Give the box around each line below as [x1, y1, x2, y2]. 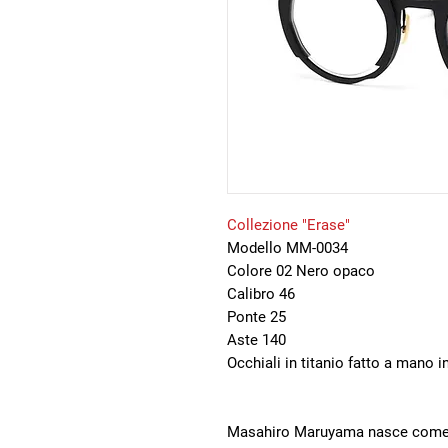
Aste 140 [227, 331, 286, 350]
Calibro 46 [227, 285, 295, 304]
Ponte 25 [227, 308, 286, 327]
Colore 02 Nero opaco [227, 262, 375, 281]
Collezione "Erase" [227, 216, 354, 235]
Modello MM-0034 [227, 239, 348, 258]
